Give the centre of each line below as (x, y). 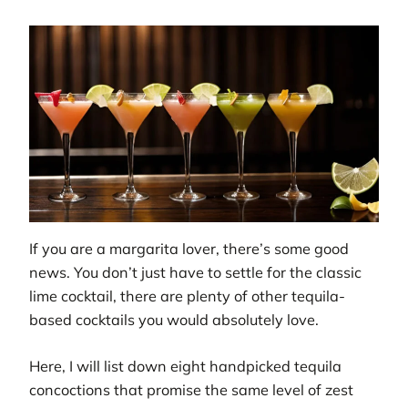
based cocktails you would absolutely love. (174, 320)
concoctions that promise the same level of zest (191, 389)
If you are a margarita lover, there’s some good (189, 249)
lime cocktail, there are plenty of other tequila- (187, 296)
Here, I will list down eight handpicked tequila (185, 366)
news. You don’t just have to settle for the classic (195, 273)
